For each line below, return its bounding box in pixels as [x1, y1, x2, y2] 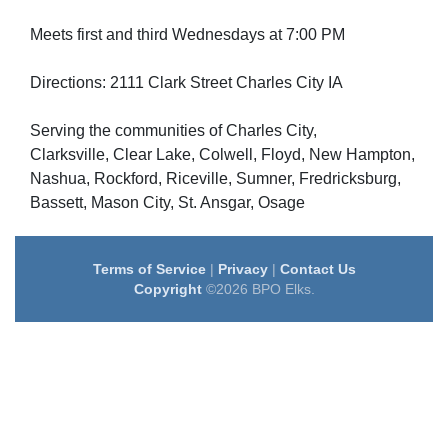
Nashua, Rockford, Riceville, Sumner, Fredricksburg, [30, 170, 401, 187]
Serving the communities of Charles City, [30, 122, 317, 139]
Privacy [217, 261, 268, 277]
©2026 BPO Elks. [201, 281, 315, 297]
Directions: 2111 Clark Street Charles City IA [30, 74, 343, 91]
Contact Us [279, 261, 356, 277]
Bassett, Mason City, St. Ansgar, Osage [30, 194, 305, 211]
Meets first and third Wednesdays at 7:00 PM [30, 26, 345, 43]
